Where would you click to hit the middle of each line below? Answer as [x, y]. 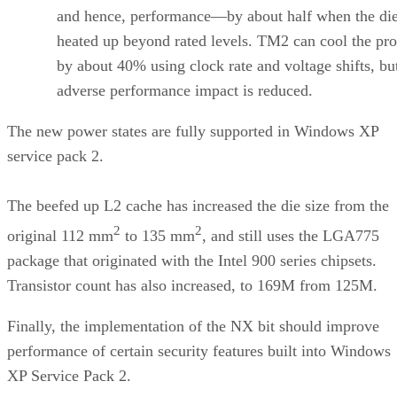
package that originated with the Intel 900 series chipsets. [192, 260]
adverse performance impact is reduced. [185, 90]
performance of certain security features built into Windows [199, 350]
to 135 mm [158, 235]
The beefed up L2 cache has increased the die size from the [198, 205]
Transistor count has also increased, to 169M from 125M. [192, 285]
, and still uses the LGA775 [291, 235]
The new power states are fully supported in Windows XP [193, 131]
